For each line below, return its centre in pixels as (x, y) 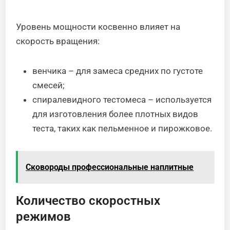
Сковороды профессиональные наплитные (110, 167)
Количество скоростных (88, 200)
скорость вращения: (58, 41)
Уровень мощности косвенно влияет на (98, 26)
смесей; (49, 85)
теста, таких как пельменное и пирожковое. (122, 128)
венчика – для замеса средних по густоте (118, 71)
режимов (44, 216)
